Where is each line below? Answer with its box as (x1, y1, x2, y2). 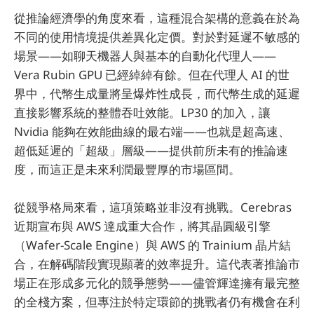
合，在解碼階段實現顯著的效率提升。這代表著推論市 (14, 256, 300, 273)
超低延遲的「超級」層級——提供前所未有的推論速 (14, 142, 288, 158)
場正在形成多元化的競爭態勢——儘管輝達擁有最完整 (14, 275, 300, 292)
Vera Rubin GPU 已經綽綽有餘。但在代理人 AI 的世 (14, 66, 289, 83)
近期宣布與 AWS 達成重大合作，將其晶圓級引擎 (14, 218, 271, 235)
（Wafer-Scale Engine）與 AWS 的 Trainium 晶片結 (14, 237, 291, 254)
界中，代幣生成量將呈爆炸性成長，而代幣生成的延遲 (14, 85, 300, 102)
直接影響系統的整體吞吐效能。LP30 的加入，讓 (14, 104, 271, 121)
